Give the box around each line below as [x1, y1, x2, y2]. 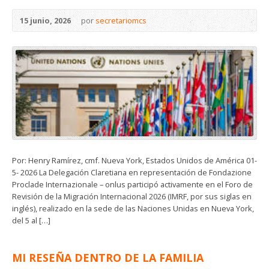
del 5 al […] [12, 215, 50, 226]
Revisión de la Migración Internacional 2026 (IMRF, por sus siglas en [12, 191, 252, 202]
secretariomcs [95, 14, 147, 26]
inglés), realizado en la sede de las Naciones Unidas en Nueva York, [12, 203, 254, 214]
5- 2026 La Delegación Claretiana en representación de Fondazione [12, 167, 252, 178]
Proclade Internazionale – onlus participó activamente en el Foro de [12, 179, 253, 190]
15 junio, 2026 [20, 14, 71, 26]
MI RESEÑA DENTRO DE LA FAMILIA [12, 250, 204, 265]
